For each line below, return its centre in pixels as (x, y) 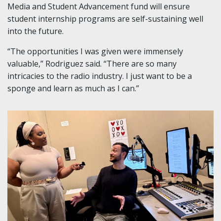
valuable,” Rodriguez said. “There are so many (92, 64)
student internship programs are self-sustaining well (105, 19)
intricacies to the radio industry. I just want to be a (100, 76)
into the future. (36, 31)
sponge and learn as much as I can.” (73, 89)
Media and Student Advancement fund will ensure (99, 7)
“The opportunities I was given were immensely (95, 52)
